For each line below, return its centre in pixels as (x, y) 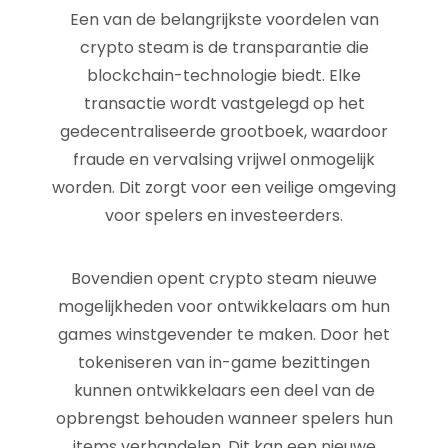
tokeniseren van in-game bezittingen (224, 362)
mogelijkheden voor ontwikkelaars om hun (224, 306)
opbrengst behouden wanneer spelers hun (224, 418)
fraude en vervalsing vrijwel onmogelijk (224, 159)
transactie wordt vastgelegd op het (224, 103)
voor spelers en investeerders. (224, 215)
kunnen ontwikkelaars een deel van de (224, 390)
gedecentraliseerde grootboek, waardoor (224, 131)
